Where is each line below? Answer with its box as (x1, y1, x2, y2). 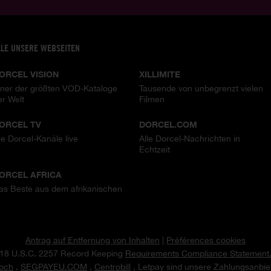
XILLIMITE (139, 68, 180, 79)
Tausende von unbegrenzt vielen (139, 83, 263, 93)
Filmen (139, 94, 165, 104)
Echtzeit (139, 144, 170, 154)
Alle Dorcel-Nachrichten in (139, 133, 240, 143)
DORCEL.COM (139, 119, 197, 129)
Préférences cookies (166, 235, 246, 245)
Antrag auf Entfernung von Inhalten (25, 235, 160, 245)
